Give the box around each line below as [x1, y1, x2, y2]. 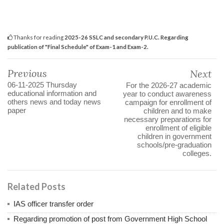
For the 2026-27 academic [126, 81, 211, 90]
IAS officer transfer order [13, 199, 93, 208]
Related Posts [7, 181, 65, 192]
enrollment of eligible [145, 123, 211, 132]
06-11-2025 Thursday [7, 80, 77, 89]
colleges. [182, 149, 211, 158]
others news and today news [7, 97, 101, 106]
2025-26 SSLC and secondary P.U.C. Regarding [64, 33, 188, 41]
